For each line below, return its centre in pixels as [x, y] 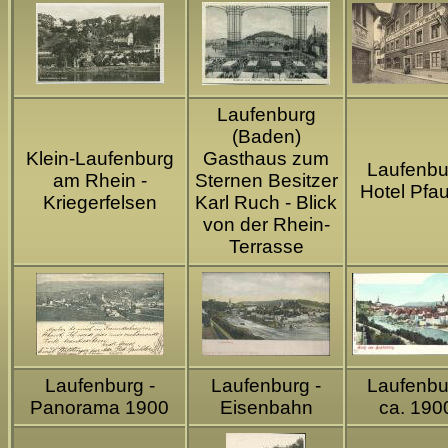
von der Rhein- [266, 225]
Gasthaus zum [266, 159]
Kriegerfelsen [99, 203]
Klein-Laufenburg [99, 159]
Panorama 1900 [99, 408]
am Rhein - [99, 181]
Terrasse [266, 247]
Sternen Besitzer [266, 181]
